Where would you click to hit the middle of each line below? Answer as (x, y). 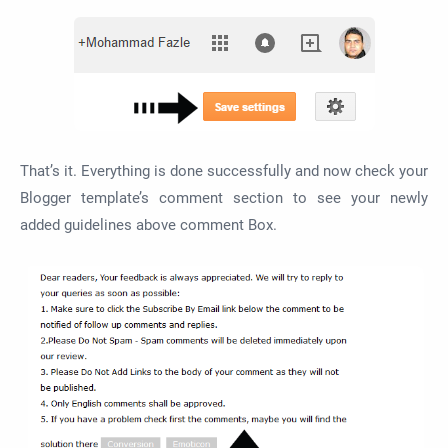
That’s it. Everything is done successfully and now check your (224, 171)
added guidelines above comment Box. (148, 225)
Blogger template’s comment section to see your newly (224, 198)
